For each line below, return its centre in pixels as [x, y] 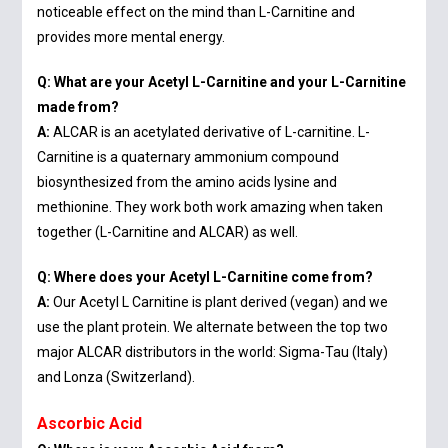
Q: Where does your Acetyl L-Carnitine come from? [205, 277]
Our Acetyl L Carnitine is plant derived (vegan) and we [219, 302]
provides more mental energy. [131, 37]
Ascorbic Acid [90, 424]
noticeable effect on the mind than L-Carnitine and [196, 12]
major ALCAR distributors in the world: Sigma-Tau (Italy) [213, 352]
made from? [78, 107]
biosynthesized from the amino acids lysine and [187, 182]
